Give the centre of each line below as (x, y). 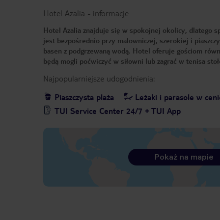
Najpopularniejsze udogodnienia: (99, 79)
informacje (111, 13)
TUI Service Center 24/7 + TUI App (118, 111)
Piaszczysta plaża (84, 97)
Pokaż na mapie (184, 157)
